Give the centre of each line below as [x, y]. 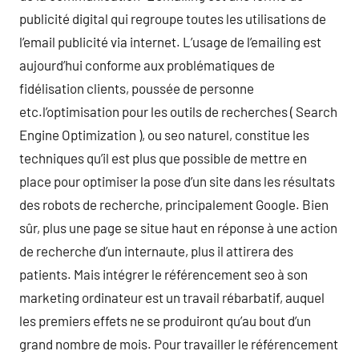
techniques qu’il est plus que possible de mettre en [163, 158]
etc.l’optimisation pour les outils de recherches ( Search [178, 111]
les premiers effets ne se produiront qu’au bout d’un [165, 321]
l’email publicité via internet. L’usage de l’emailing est [170, 42]
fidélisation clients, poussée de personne [137, 88]
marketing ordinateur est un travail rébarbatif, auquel [172, 297]
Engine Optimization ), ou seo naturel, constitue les [164, 135]
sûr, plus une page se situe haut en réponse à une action [178, 228]
